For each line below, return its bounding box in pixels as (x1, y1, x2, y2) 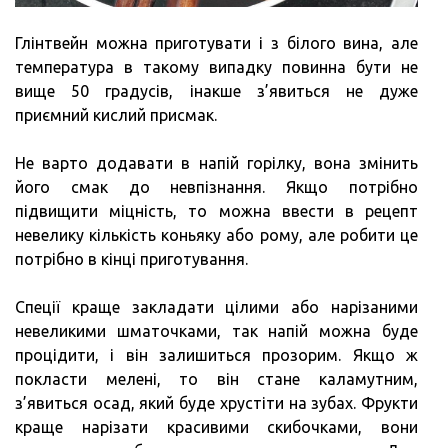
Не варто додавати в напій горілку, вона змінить (15, 154, 418, 173)
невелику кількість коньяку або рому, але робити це (15, 226, 418, 245)
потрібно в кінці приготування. (15, 250, 248, 269)
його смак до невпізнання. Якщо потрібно (15, 178, 418, 197)
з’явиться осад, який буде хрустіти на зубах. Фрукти (15, 394, 418, 413)
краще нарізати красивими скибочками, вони (15, 418, 418, 437)
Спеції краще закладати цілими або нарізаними (15, 298, 418, 317)
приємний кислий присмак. (15, 106, 217, 125)
